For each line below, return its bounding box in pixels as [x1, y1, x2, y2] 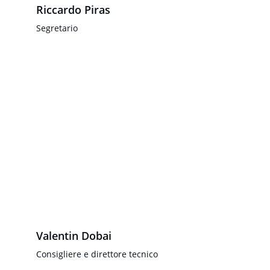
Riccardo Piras [36, 2, 110, 17]
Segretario [36, 22, 78, 34]
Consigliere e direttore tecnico [36, 248, 158, 260]
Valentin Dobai [36, 228, 111, 243]
